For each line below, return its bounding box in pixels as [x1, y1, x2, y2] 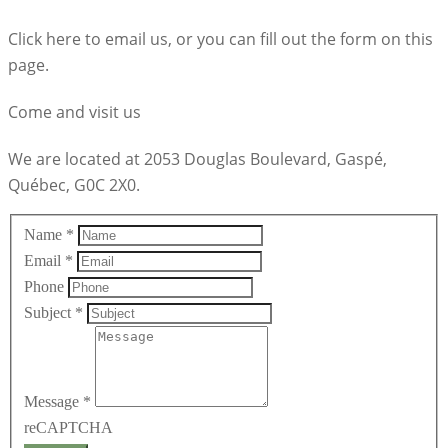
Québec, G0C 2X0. [8, 174, 140, 197]
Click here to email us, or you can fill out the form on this [8, 27, 433, 50]
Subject [24, 304, 75, 322]
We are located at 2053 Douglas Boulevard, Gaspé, [8, 148, 387, 171]
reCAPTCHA [24, 419, 113, 437]
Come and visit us [8, 101, 141, 124]
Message [24, 393, 83, 411]
